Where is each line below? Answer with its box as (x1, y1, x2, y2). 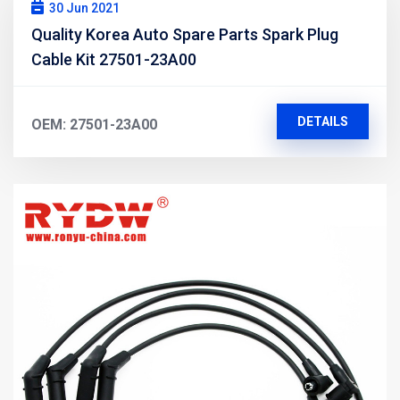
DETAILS (296, 113, 348, 129)
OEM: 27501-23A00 (31, 115, 157, 133)
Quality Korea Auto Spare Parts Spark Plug (31, 24, 338, 44)
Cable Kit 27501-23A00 (31, 49, 196, 69)
